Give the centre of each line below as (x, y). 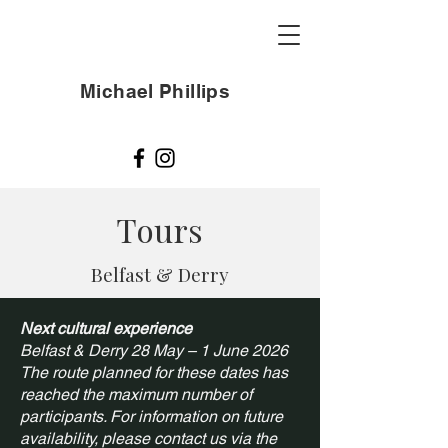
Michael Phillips (155, 91)
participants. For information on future (151, 416)
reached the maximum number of (136, 394)
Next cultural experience (106, 328)
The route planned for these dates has (154, 372)
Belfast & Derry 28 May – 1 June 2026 (154, 350)
